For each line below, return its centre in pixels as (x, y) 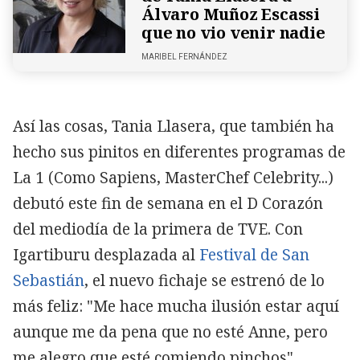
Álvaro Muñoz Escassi (231, 14)
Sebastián (49, 280)
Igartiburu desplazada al (106, 254)
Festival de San (254, 254)
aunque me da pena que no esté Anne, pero (170, 331)
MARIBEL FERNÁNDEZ (184, 56)
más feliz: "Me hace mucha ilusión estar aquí (176, 306)
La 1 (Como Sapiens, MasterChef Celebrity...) (173, 177)
